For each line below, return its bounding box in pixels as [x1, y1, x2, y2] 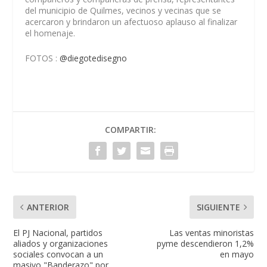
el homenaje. [25, 27, 76, 39]
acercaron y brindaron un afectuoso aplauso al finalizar [25, 16, 238, 28]
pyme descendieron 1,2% [156, 237, 254, 249]
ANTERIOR [27, 201, 70, 213]
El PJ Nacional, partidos [13, 226, 103, 238]
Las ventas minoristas [169, 226, 254, 238]
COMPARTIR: [105, 123, 156, 135]
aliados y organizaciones [13, 237, 108, 249]
